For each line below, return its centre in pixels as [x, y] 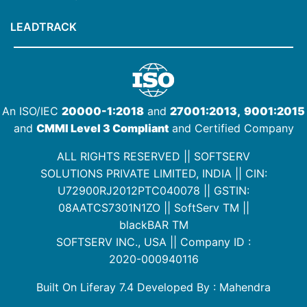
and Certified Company [231, 128]
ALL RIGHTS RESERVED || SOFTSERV [153, 157]
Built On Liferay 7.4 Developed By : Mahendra [153, 287]
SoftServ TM [206, 208]
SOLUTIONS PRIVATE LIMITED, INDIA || [143, 174]
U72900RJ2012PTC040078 [129, 191]
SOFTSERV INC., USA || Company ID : [153, 242]
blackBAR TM [153, 225]
